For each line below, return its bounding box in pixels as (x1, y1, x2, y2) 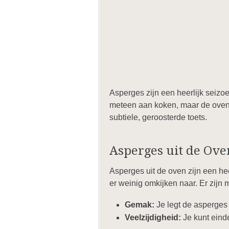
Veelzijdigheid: (125, 213, 181, 222)
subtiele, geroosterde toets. (109, 113, 207, 122)
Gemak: (125, 200, 154, 209)
